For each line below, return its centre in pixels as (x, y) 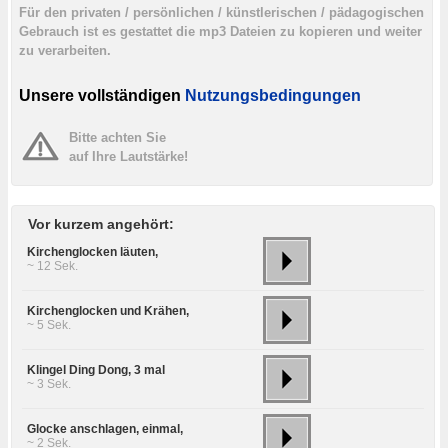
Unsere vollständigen (100, 95)
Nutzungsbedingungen (273, 95)
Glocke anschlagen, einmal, (105, 429)
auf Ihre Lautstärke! (128, 156)
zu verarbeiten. (65, 50)
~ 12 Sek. (52, 266)
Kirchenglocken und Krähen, (108, 311)
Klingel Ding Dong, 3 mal (96, 370)
